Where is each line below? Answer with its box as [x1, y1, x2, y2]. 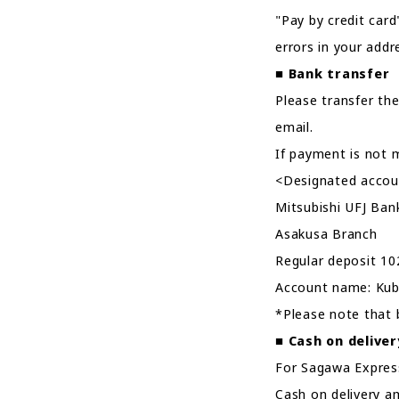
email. [275, 118, 313, 135]
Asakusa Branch [275, 224, 378, 242]
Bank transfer [288, 64, 390, 82]
